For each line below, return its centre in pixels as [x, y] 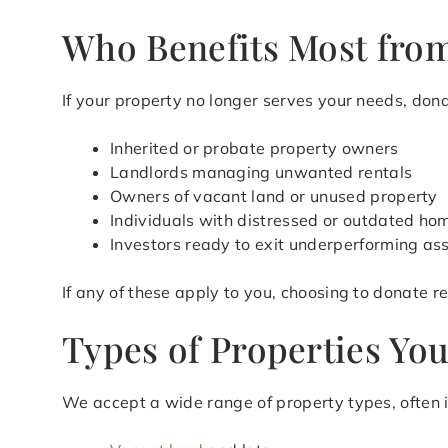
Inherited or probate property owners [254, 148]
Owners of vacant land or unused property [274, 196]
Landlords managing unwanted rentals [261, 172]
